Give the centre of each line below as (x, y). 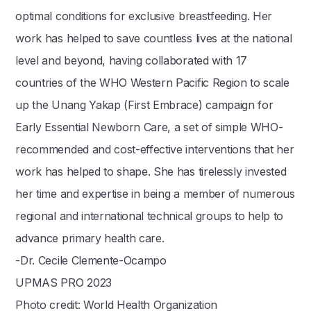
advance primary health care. (90, 238)
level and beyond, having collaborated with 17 (131, 60)
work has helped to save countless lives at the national (154, 38)
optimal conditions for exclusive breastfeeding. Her (144, 16)
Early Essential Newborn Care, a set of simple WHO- (149, 127)
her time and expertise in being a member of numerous (155, 194)
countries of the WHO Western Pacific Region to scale (152, 83)
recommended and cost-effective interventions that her (155, 149)
